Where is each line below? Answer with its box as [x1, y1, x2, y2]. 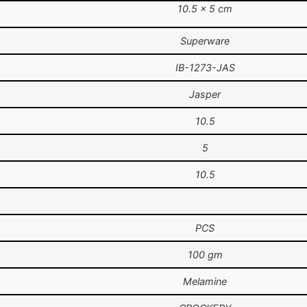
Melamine [183, 275, 227, 288]
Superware [180, 35, 230, 47]
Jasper [189, 88, 221, 101]
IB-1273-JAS [175, 62, 235, 74]
